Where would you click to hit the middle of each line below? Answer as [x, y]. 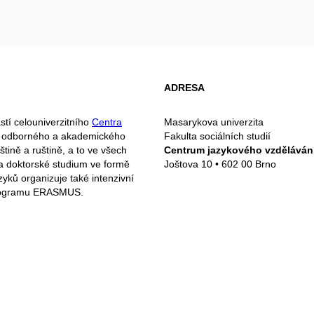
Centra [107, 122]
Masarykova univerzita [215, 122]
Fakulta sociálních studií [219, 136]
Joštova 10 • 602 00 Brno [220, 164]
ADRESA [184, 87]
